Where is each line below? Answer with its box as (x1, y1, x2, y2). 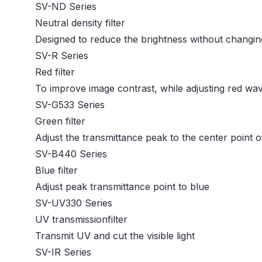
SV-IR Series (35, 246, 91, 258)
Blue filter (35, 164, 78, 177)
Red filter (35, 66, 75, 78)
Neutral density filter (35, 17, 125, 29)
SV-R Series (35, 50, 88, 62)
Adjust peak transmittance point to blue (35, 181, 209, 193)
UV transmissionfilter (35, 213, 127, 226)
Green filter (35, 115, 85, 127)
